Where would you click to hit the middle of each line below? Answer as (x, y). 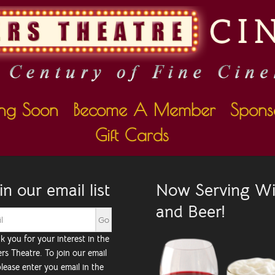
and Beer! (190, 211)
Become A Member (144, 110)
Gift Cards (132, 135)
